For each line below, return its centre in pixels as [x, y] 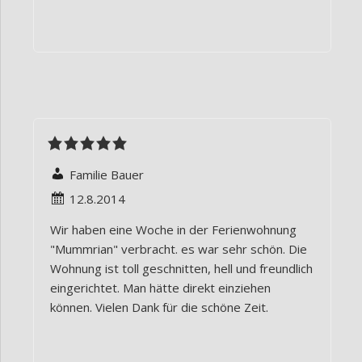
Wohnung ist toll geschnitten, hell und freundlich [181, 269]
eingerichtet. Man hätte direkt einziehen [160, 288]
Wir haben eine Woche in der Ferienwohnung [173, 230]
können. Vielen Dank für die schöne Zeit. [159, 307]
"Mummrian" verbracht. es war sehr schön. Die [179, 249]
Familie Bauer [107, 175]
